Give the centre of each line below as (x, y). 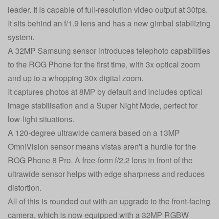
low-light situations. (41, 119)
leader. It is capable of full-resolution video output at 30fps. (108, 10)
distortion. (25, 187)
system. (21, 37)
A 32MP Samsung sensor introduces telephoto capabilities (109, 51)
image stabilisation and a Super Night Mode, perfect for (103, 105)
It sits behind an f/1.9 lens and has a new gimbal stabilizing (109, 23)
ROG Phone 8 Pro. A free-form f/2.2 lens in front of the (100, 160)
